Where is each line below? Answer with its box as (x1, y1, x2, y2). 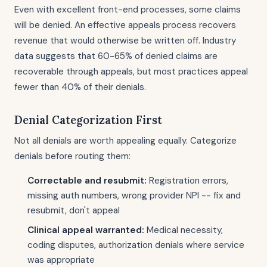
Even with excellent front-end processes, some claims (14, 4, 241, 15)
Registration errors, (147, 175, 228, 187)
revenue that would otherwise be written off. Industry (14, 35, 236, 46)
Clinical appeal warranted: (27, 224, 144, 236)
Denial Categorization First (14, 113, 162, 127)
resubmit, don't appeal (27, 204, 120, 216)
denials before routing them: (14, 150, 131, 162)
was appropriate (27, 254, 95, 266)
